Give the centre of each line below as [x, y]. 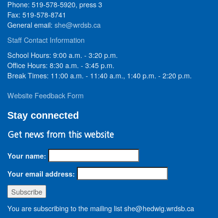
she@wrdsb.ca [78, 25]
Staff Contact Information [46, 40]
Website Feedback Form [45, 95]
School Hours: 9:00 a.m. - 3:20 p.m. [63, 55]
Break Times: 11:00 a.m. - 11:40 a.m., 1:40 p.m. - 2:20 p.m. [100, 75]
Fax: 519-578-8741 [37, 14]
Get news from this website [61, 135]
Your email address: [41, 174]
